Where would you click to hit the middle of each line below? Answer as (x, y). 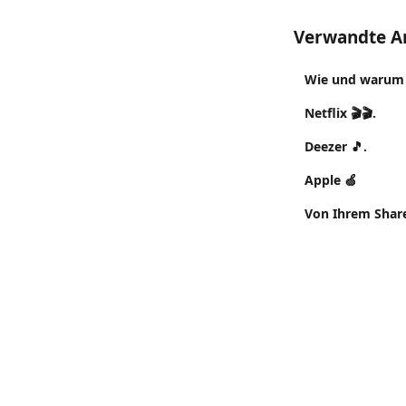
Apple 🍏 (331, 179)
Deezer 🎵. (336, 146)
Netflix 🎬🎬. (340, 112)
